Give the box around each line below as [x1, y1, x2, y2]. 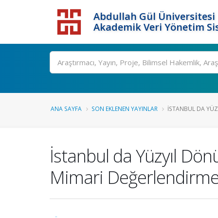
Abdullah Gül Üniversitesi [93, 10, 215, 23]
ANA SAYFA [51, 105, 82, 112]
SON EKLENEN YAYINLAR [91, 105, 158, 112]
